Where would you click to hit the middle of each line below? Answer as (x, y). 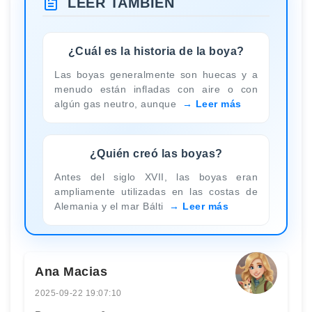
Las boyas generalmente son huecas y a (156, 74)
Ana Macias (71, 271)
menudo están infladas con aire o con (156, 89)
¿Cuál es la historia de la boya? (156, 51)
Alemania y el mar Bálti (110, 206)
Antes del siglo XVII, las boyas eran (156, 177)
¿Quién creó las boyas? (156, 153)
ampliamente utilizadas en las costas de (156, 191)
